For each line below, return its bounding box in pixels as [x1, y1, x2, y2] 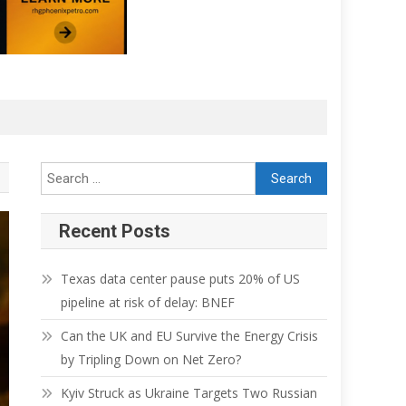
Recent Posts [59, 220, 171, 243]
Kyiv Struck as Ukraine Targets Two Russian [61, 384, 318, 402]
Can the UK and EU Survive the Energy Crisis [61, 327, 319, 345]
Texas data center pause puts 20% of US [61, 270, 301, 288]
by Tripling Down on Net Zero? [61, 351, 242, 369]
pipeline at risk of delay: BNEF [61, 294, 236, 312]
